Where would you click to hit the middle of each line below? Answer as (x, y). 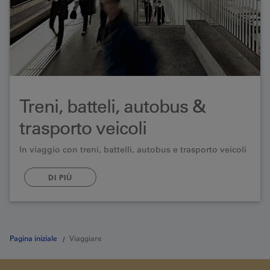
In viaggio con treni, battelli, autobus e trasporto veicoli (133, 149)
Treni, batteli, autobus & (112, 106)
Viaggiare (86, 238)
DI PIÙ (60, 177)
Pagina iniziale (33, 238)
